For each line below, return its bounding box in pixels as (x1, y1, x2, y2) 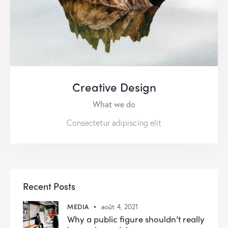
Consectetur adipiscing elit (66, 117, 162, 128)
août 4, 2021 (101, 203, 138, 212)
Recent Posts (23, 180, 75, 193)
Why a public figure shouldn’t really (67, 213, 205, 225)
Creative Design (72, 79, 156, 96)
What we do (93, 98, 135, 109)
